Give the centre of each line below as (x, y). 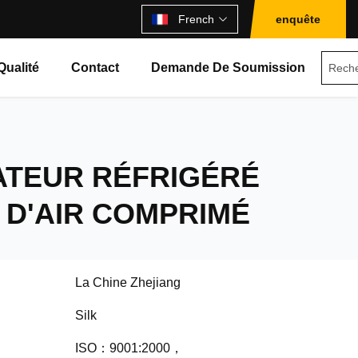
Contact (95, 68)
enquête (298, 19)
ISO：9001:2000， (129, 348)
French (196, 19)
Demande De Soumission (229, 68)
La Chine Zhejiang (128, 282)
